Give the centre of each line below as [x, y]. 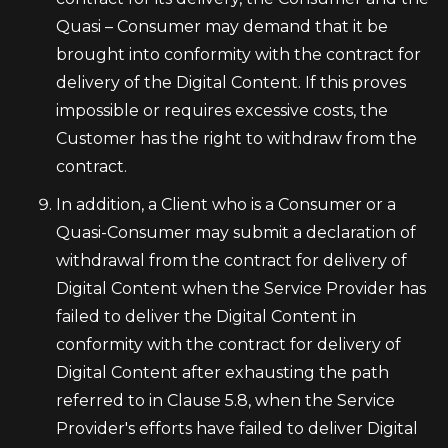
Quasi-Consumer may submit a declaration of [236, 232]
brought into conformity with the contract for [238, 54]
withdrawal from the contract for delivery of [231, 260]
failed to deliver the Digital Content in [206, 316]
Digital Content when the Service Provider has [241, 288]
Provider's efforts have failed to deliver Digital [237, 428]
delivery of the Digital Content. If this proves [231, 82]
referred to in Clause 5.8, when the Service [225, 400]
